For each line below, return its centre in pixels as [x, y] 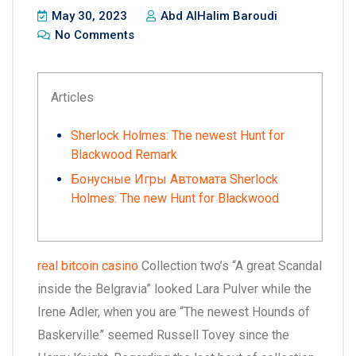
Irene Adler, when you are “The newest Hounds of [174, 312]
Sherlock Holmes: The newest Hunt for [178, 135]
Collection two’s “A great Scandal [230, 266]
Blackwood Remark [124, 155]
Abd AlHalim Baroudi [217, 16]
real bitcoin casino [88, 266]
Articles [72, 97]
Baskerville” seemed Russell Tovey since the [163, 335]
